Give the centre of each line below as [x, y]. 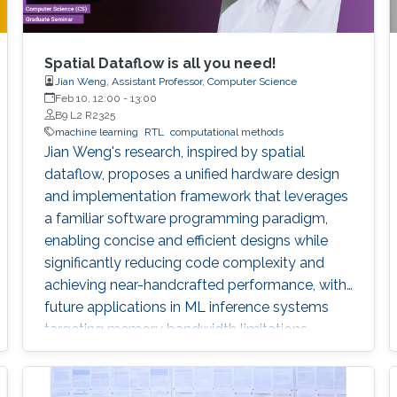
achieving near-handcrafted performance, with [195, 284]
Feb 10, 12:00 [87, 98]
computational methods [226, 132]
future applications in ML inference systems [186, 307]
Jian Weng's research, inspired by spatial [174, 152]
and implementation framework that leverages [196, 196]
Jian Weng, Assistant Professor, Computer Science [175, 81]
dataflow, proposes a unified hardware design [191, 174]
